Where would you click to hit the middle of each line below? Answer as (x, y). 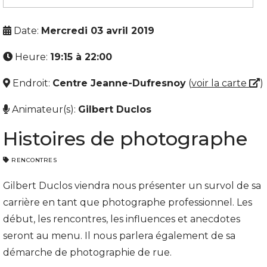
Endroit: (31, 83)
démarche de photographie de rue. (87, 252)
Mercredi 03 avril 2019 (98, 31)
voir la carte (220, 83)
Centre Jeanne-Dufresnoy (119, 83)
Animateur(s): (44, 109)
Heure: (31, 57)
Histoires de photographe (125, 139)
